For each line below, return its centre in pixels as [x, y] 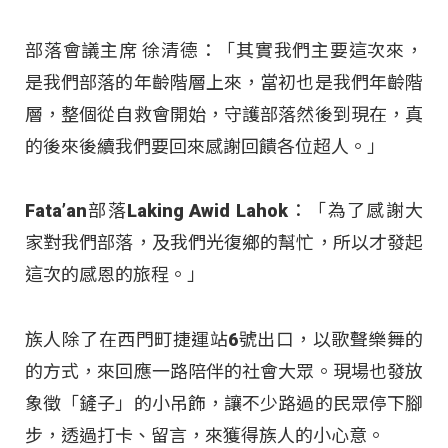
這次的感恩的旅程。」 [115, 275]
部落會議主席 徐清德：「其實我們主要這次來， [224, 51]
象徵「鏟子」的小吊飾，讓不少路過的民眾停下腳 [224, 403]
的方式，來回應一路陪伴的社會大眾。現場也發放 [224, 371]
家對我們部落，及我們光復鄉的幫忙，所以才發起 [224, 243]
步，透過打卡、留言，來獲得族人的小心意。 [205, 435]
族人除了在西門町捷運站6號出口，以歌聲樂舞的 [224, 339]
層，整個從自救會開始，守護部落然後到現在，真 [224, 115]
